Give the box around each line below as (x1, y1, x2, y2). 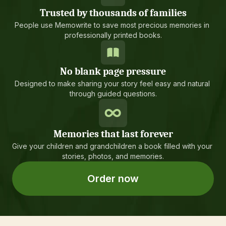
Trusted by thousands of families (39, 7, 187, 19)
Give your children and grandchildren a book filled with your (12, 142, 212, 150)
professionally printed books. (64, 31, 162, 39)
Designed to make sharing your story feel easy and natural (14, 79, 210, 88)
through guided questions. (69, 89, 157, 98)
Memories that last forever (53, 128, 173, 140)
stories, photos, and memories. (62, 152, 164, 160)
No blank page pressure (60, 66, 166, 77)
